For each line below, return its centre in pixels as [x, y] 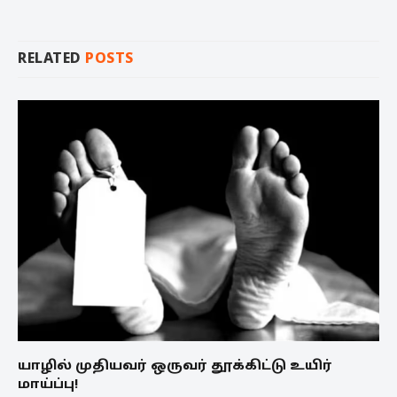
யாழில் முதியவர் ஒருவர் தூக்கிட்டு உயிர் [175, 366]
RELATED [51, 59]
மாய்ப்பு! [48, 385]
